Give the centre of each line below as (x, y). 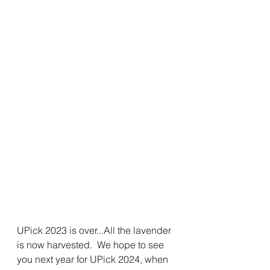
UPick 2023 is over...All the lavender (95, 230)
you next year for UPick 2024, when (94, 259)
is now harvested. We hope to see (92, 244)
